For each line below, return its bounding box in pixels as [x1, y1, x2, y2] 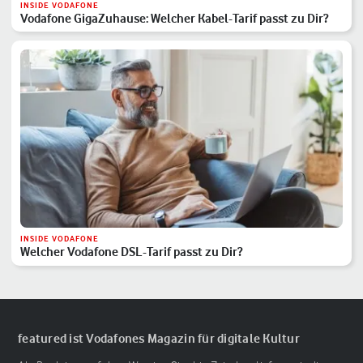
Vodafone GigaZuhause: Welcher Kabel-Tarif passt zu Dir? [19, 10, 328, 26]
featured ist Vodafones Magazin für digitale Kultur [18, 331, 300, 346]
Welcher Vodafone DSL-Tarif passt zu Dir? [19, 244, 242, 260]
